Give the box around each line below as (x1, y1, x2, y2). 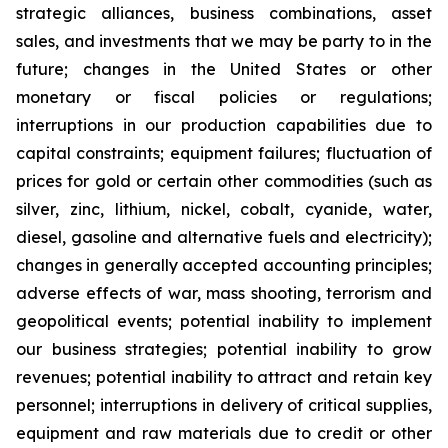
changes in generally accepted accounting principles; (16, 255, 432, 275)
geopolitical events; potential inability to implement (16, 311, 432, 331)
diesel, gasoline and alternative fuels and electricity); (16, 227, 432, 247)
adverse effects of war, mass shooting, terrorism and (16, 283, 432, 303)
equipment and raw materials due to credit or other (16, 423, 432, 443)
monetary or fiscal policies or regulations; (16, 87, 432, 107)
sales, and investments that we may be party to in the (16, 31, 432, 51)
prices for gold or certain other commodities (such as (16, 171, 432, 191)
